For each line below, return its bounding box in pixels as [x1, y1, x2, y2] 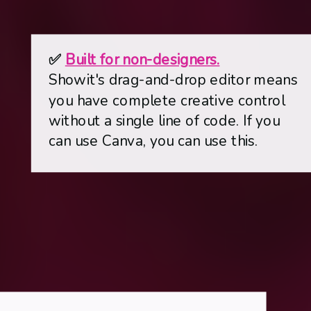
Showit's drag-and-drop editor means [49, 69, 298, 90]
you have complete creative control [49, 90, 285, 110]
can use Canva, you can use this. [49, 131, 258, 151]
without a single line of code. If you [49, 110, 280, 131]
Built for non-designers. [65, 49, 220, 69]
